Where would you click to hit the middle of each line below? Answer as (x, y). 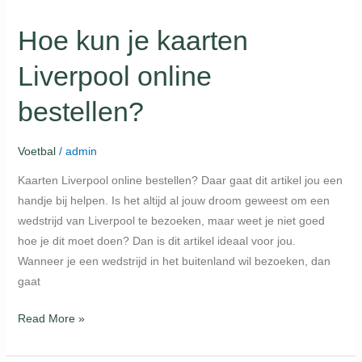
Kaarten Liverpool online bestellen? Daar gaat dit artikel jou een (180, 181)
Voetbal (36, 152)
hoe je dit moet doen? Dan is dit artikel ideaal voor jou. (156, 241)
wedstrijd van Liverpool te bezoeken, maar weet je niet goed (171, 221)
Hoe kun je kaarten (133, 41)
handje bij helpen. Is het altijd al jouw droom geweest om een (173, 201)
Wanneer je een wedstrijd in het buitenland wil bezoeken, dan (174, 261)
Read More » (51, 319)
